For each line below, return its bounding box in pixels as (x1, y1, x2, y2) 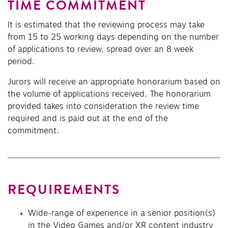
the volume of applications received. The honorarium (8, 90, 211, 99)
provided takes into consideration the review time (8, 102, 199, 111)
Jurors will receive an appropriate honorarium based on (8, 78, 220, 87)
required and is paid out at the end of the (8, 115, 168, 123)
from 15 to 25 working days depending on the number (8, 33, 219, 42)
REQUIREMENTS (8, 184, 120, 198)
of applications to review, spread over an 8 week (8, 45, 193, 54)
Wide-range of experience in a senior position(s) (28, 209, 215, 217)
